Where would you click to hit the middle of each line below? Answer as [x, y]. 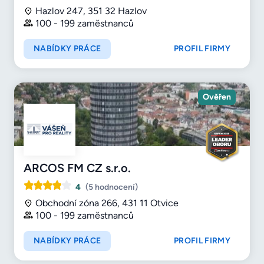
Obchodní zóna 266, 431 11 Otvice [107, 203]
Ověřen [217, 97]
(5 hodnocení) [112, 187]
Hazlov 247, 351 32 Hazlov [91, 11]
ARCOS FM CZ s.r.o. [77, 168]
